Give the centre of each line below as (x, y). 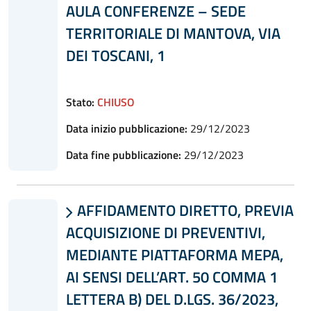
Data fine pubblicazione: (123, 154)
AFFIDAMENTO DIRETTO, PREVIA (183, 210)
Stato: (80, 102)
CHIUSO (116, 102)
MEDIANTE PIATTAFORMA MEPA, (174, 254)
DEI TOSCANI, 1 (115, 55)
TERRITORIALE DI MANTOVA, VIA (173, 33)
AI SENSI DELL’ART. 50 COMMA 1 (171, 277)
